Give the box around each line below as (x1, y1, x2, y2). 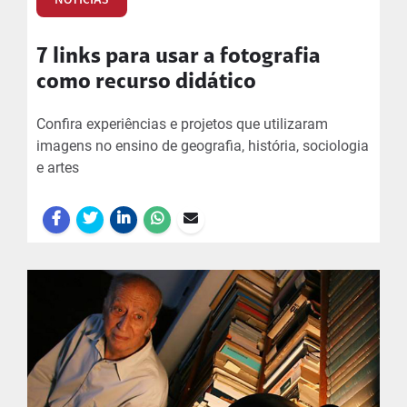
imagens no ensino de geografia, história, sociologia (36, 137, 369, 154)
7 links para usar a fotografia (36, 46, 321, 68)
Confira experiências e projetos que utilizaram (36, 115, 328, 133)
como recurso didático (36, 72, 256, 94)
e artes (36, 159, 79, 176)
